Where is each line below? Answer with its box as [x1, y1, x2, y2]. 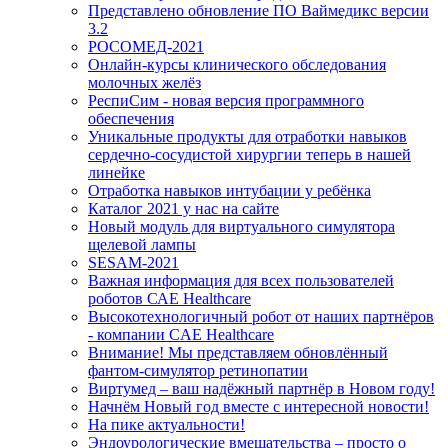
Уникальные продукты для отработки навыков [88, 128, 407, 145]
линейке [88, 164, 145, 181]
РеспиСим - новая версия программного [88, 92, 364, 109]
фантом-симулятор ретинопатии [88, 362, 308, 379]
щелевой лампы [88, 236, 196, 253]
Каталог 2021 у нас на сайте [88, 200, 279, 217]
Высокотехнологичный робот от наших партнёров [88, 308, 434, 325]
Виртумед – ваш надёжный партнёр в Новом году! [88, 380, 435, 397]
